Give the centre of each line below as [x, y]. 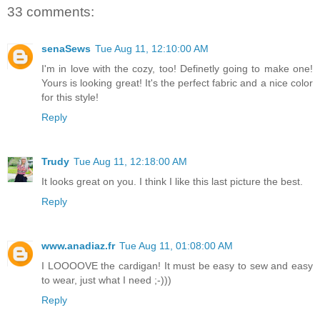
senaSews [66, 48]
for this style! [70, 97]
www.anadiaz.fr [78, 245]
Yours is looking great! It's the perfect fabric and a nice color [177, 82]
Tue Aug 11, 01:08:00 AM [176, 245]
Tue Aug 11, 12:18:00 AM [130, 161]
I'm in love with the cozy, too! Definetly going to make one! [177, 68]
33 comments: [51, 11]
